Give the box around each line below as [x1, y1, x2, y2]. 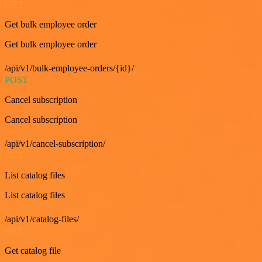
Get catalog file [5, 246, 61, 256]
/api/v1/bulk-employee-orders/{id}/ [5, 63, 134, 74]
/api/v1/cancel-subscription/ [5, 139, 105, 149]
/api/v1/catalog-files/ [5, 214, 79, 225]
